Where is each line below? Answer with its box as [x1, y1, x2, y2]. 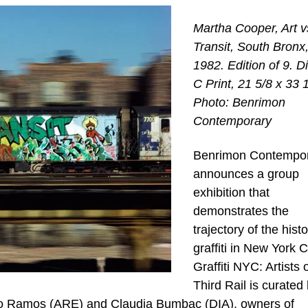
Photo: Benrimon [192, 96, 285, 110]
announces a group [192, 166, 299, 181]
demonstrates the [192, 203, 289, 218]
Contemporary [192, 114, 272, 129]
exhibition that [192, 185, 269, 199]
